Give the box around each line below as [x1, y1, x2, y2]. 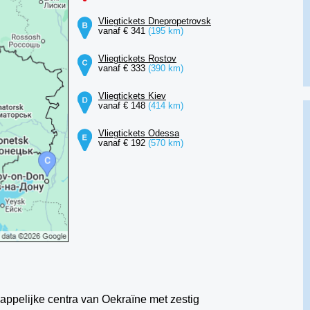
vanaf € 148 [98, 100, 148, 111]
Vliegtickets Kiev [98, 91, 166, 101]
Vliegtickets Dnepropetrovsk [98, 16, 211, 26]
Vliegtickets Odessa [98, 128, 179, 138]
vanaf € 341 [98, 26, 148, 36]
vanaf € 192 [98, 138, 148, 148]
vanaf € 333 [98, 63, 148, 73]
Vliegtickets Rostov [98, 53, 176, 64]
